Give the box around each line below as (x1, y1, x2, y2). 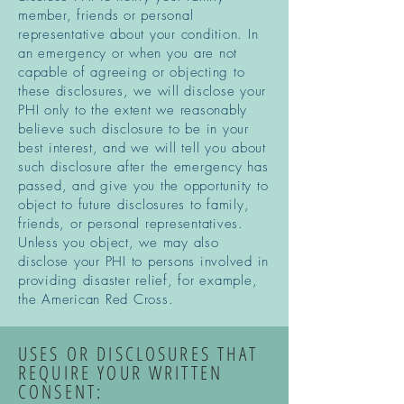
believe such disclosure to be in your (18, 120, 249, 138)
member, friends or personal (18, 6, 194, 24)
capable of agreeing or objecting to (18, 63, 245, 81)
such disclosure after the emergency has (18, 158, 269, 176)
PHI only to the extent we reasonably (18, 101, 247, 119)
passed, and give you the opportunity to (18, 177, 269, 195)
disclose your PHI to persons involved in (18, 252, 269, 271)
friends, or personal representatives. (18, 215, 243, 233)
